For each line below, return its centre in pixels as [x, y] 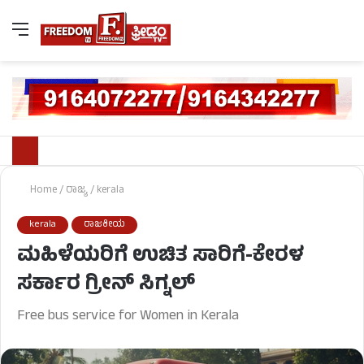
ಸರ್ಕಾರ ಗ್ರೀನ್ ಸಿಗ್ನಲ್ [106, 286]
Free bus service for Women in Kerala [128, 317]
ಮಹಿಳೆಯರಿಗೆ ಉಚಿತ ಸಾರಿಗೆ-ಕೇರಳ [160, 258]
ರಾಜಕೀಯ [104, 225]
